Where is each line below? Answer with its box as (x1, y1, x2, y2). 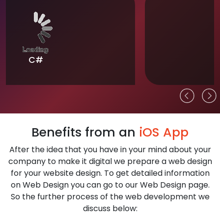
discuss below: (82, 203, 137, 214)
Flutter (96, 54, 124, 66)
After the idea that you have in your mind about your (9, 144, 211, 155)
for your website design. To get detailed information (10, 167, 210, 179)
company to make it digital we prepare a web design (8, 156, 212, 167)
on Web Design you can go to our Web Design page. (10, 179, 210, 191)
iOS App (139, 124, 189, 141)
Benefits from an (31, 124, 139, 141)
